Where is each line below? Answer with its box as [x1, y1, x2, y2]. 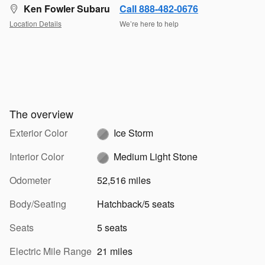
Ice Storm [113, 126, 153, 140]
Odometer [9, 173, 51, 188]
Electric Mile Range [9, 244, 92, 258]
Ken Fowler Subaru [24, 2, 110, 16]
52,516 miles [96, 173, 151, 188]
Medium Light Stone [113, 150, 198, 164]
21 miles [96, 244, 132, 258]
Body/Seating [9, 197, 66, 211]
